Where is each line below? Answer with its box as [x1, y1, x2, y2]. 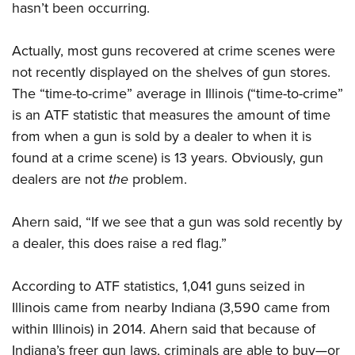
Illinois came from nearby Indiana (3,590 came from [12, 297, 330, 319]
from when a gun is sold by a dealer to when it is [12, 126, 311, 147]
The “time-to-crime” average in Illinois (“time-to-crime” [12, 83, 343, 105]
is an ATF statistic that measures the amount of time [12, 105, 330, 126]
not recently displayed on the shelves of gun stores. [12, 62, 330, 83]
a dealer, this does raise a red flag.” [12, 233, 227, 254]
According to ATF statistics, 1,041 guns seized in [12, 276, 305, 297]
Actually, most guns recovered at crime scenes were [12, 40, 335, 62]
